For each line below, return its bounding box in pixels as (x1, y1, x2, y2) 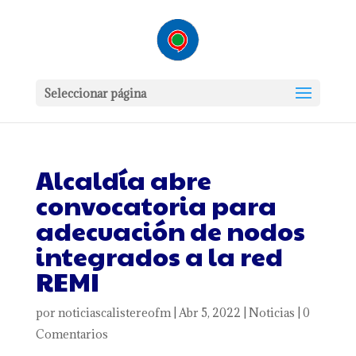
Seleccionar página (43, 86, 146, 101)
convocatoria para (35, 187, 277, 222)
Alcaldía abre (35, 161, 211, 197)
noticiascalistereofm (57, 305, 171, 320)
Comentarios (35, 327, 108, 342)
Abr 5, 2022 (178, 305, 241, 320)
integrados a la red (35, 238, 283, 273)
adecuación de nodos (35, 212, 305, 248)
